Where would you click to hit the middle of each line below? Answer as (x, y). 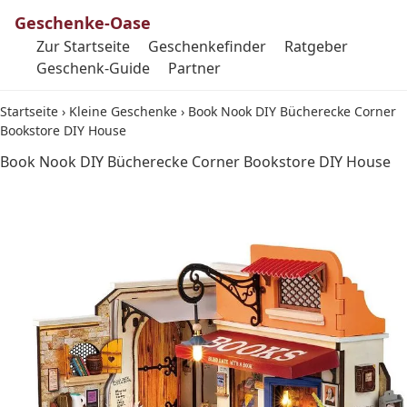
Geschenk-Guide (93, 68)
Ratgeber (316, 46)
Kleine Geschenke (123, 111)
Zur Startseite (83, 46)
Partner (194, 68)
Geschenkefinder (207, 46)
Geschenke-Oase (83, 23)
